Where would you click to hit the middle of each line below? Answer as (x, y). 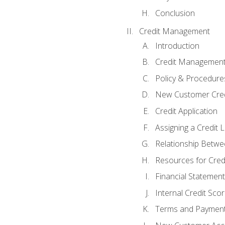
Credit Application (186, 111)
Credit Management (174, 31)
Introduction (177, 45)
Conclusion (175, 13)
